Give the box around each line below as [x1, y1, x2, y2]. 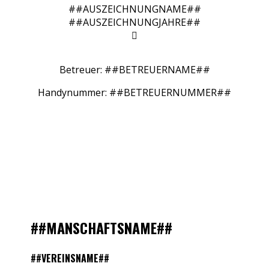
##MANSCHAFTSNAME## [31, 216, 173, 238]
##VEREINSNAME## [31, 250, 110, 265]
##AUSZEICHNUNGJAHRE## [68, 15, 201, 29]
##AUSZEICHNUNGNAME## [68, 2, 201, 16]
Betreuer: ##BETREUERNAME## [59, 62, 210, 76]
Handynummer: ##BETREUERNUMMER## [38, 85, 231, 99]
